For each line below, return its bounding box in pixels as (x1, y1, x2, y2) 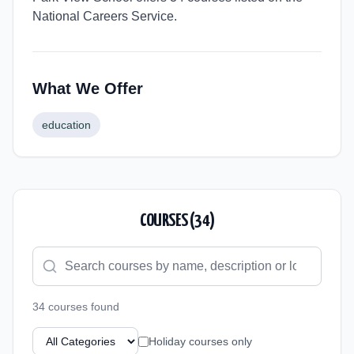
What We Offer (32, 80, 143, 97)
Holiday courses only (149, 335, 252, 348)
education (42, 119, 91, 131)
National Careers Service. (32, 9, 177, 23)
